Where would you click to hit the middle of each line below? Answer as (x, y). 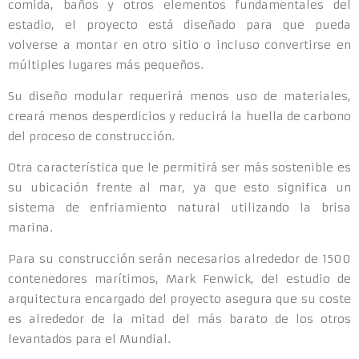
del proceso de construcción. (91, 136)
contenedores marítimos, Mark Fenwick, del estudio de (179, 279)
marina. (30, 228)
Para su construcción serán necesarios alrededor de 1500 (179, 259)
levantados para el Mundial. (89, 339)
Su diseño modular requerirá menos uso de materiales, (179, 96)
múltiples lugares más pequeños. (106, 65)
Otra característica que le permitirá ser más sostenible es (179, 167)
